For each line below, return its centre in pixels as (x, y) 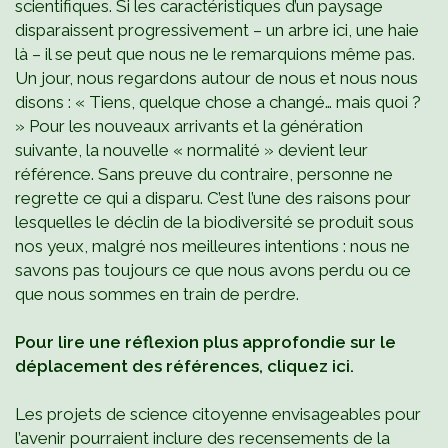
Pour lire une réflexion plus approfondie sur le (205, 342)
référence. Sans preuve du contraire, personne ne (204, 174)
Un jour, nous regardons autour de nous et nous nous (216, 78)
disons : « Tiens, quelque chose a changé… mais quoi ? (218, 102)
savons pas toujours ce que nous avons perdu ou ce (213, 270)
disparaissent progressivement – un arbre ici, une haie (217, 30)
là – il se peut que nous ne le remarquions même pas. (215, 54)
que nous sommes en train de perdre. (157, 294)
